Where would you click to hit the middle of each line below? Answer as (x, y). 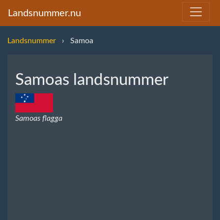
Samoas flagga (39, 118)
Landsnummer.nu (44, 13)
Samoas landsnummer (92, 80)
